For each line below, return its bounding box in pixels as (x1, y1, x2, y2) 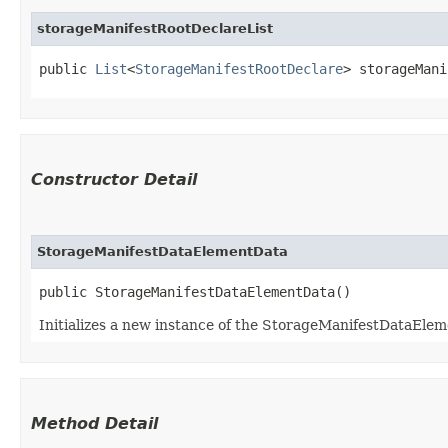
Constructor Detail (31, 169, 197, 189)
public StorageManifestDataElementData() (39, 283, 351, 300)
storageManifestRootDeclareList (37, 20, 273, 36)
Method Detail (31, 413, 158, 433)
